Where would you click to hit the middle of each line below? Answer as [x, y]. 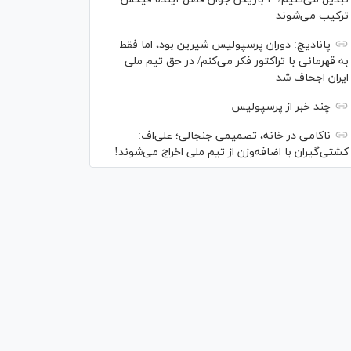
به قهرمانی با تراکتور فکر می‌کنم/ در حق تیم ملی [237, 62]
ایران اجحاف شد [312, 78]
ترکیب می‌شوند [312, 16]
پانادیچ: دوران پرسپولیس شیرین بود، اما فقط [225, 45]
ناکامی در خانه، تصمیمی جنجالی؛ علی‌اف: [234, 136]
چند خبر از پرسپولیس [281, 107]
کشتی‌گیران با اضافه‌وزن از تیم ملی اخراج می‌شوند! [232, 152]
